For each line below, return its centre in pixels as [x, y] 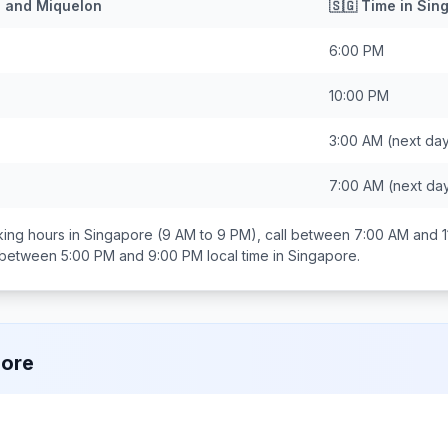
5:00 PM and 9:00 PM [132, 255]
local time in [245, 255]
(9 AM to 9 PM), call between [253, 234]
